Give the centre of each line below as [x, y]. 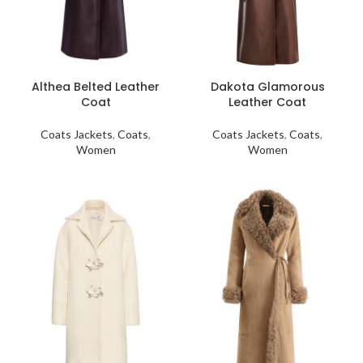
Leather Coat [267, 102]
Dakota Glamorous [267, 87]
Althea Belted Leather [96, 87]
